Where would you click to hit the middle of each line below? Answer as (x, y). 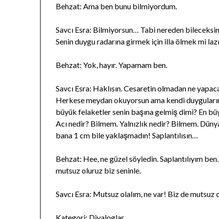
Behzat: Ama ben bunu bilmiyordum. (117, 6)
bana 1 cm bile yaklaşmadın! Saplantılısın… (127, 135)
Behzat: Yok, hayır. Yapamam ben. (112, 65)
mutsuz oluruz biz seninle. (99, 171)
